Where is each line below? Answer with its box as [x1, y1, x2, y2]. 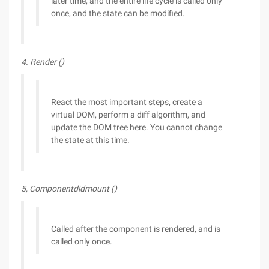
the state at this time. [51, 135, 130, 145]
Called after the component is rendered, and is [51, 224, 220, 234]
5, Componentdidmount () [21, 184, 117, 193]
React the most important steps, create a [51, 97, 202, 107]
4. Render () [21, 57, 64, 67]
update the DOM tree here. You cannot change [51, 122, 222, 132]
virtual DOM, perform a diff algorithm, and [51, 110, 205, 119]
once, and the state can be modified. [51, 8, 185, 18]
